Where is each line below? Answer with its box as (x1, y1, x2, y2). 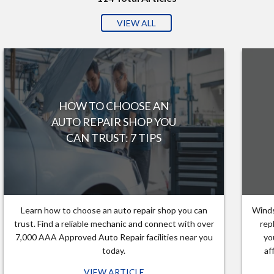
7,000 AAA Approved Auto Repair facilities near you (15, 232, 213, 242)
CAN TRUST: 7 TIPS (66, 131, 161, 144)
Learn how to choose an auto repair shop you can (20, 205, 207, 215)
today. (102, 245, 125, 256)
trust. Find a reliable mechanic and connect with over (13, 218, 214, 229)
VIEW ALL (117, 18, 156, 28)
